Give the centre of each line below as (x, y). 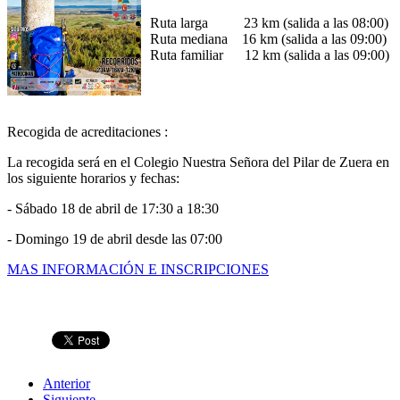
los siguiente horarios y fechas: (93, 179)
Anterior (67, 384)
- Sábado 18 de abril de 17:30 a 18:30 (113, 209)
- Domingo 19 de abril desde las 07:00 (115, 239)
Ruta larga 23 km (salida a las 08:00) (269, 23)
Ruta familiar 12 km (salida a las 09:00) (270, 55)
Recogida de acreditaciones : (89, 132)
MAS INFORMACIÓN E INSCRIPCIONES (138, 270)
